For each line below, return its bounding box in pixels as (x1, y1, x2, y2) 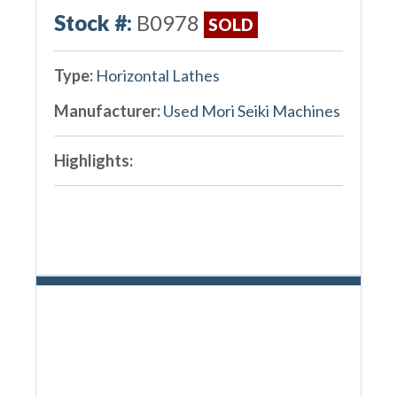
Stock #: (53, 9, 132, 35)
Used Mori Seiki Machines (162, 100, 340, 121)
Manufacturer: (53, 100, 160, 121)
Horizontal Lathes (95, 65, 220, 85)
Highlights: (53, 150, 133, 170)
